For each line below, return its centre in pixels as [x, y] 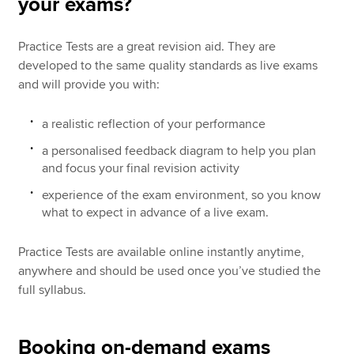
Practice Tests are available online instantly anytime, [162, 252]
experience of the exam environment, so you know [182, 195]
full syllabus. [54, 290]
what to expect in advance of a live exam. [156, 212]
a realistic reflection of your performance [154, 124]
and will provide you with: [89, 85]
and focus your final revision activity [141, 168]
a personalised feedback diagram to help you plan [179, 151]
